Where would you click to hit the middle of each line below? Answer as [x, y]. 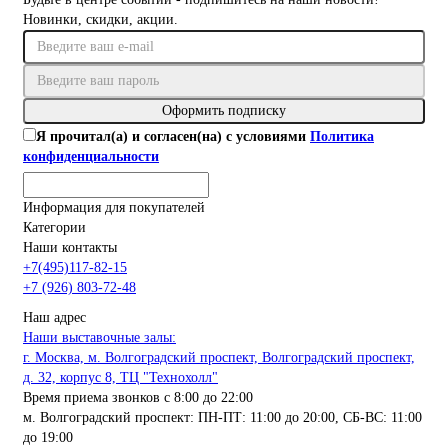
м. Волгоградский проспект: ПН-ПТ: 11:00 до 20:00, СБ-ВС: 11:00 [222, 418]
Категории [54, 228]
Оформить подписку [224, 111]
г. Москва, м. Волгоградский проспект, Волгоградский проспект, [219, 358]
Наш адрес [54, 318]
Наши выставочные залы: [99, 338]
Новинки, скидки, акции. [100, 20]
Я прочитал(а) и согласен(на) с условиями [173, 137]
